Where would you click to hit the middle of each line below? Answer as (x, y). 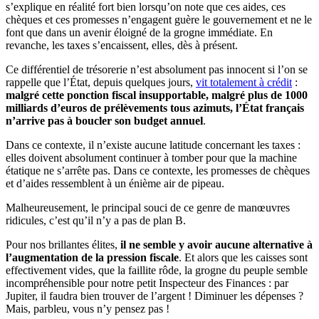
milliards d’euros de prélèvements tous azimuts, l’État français (155, 108)
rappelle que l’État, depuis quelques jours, (101, 82)
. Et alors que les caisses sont (243, 257)
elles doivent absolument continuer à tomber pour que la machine (151, 157)
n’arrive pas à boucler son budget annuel (104, 120)
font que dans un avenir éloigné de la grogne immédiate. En (139, 32)
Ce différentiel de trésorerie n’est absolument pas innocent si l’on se (157, 69)
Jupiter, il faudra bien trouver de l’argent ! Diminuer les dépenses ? (155, 296)
